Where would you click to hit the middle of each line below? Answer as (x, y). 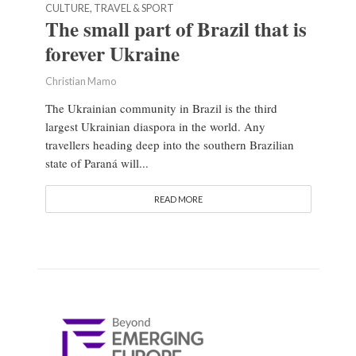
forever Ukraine (112, 54)
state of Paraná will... (97, 163)
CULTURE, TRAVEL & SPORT (109, 9)
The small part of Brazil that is (176, 29)
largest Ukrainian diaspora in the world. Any (155, 127)
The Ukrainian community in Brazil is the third (161, 108)
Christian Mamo (80, 82)
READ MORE (178, 199)
